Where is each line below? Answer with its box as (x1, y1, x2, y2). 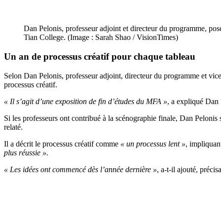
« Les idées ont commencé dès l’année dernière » (4, 165, 157, 174)
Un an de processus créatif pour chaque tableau (4, 51, 195, 62)
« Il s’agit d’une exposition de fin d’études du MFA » (4, 97, 167, 106)
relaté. (4, 122, 23, 131)
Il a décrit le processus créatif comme (4, 139, 118, 148)
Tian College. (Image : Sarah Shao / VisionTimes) (24, 33, 178, 42)
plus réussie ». (4, 148, 48, 157)
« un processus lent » (118, 139, 185, 148)
